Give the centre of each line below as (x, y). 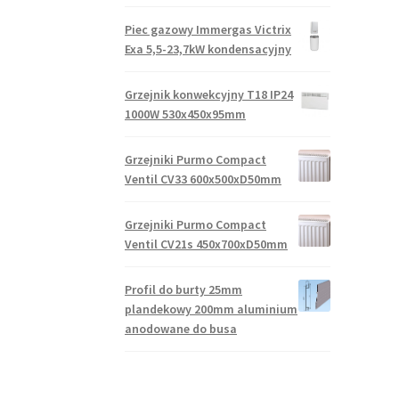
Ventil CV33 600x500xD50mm (204, 179)
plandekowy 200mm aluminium (212, 309)
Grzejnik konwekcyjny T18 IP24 (209, 94)
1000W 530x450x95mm (186, 114)
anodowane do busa (181, 328)
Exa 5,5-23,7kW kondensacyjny (208, 49)
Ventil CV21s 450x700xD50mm (207, 244)
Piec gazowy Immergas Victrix (208, 29)
